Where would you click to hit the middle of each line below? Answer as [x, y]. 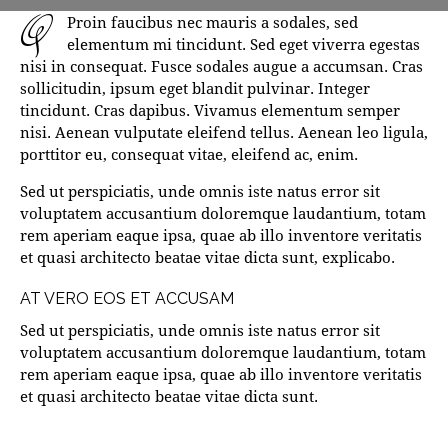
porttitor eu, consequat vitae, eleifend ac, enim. [189, 154]
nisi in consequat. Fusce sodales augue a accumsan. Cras [221, 66]
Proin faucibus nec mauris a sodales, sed [212, 22]
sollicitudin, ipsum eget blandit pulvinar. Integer [195, 88]
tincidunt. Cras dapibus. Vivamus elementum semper [210, 110]
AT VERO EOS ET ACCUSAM [127, 299]
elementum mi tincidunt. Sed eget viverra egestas [243, 44]
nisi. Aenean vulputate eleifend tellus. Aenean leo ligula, [224, 132]
